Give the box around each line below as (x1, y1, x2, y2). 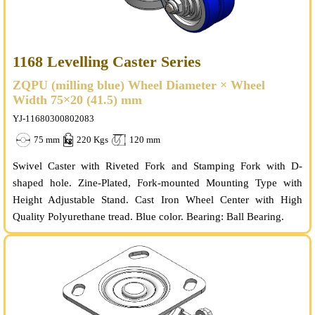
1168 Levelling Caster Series (13, 53, 201, 70)
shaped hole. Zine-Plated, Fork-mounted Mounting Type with (13, 177, 302, 188)
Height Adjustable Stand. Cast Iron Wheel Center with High (13, 194, 302, 205)
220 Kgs (76, 134, 108, 145)
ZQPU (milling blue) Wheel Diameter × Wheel (13, 78, 265, 92)
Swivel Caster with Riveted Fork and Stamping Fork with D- (13, 160, 302, 172)
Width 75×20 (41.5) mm (13, 93, 142, 107)
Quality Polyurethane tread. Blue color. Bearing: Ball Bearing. (13, 211, 284, 222)
